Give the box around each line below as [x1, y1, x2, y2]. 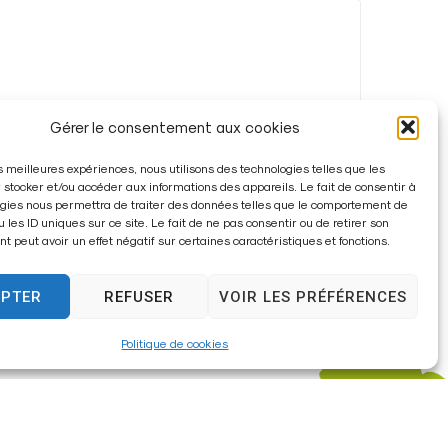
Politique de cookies [121, 336, 229, 350]
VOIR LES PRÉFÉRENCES [218, 287, 407, 306]
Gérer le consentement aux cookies [49, 118, 300, 136]
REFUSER [103, 287, 174, 306]
